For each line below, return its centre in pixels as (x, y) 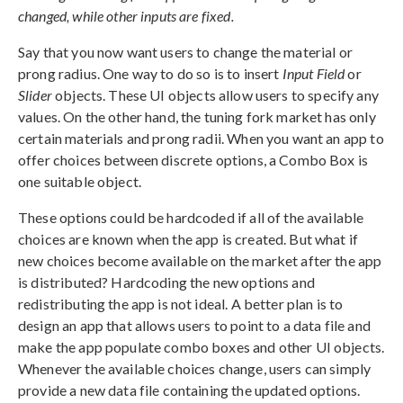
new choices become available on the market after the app (200, 260)
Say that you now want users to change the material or (185, 51)
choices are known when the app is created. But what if (188, 238)
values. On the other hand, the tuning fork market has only (197, 116)
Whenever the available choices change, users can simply (195, 368)
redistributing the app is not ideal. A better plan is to (181, 303)
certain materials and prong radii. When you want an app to (201, 138)
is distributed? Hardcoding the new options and (166, 282)
